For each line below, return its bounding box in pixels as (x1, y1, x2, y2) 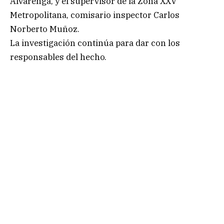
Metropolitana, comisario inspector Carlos (10, 9, 179, 20)
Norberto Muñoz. (10, 23, 79, 34)
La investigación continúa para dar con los (10, 37, 180, 48)
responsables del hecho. (10, 51, 106, 62)
